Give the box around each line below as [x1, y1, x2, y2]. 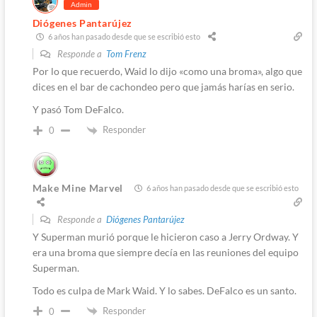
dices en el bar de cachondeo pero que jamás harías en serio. [32, 80, 294, 93]
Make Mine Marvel [32, 181, 123, 194]
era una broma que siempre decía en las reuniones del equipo [32, 246, 299, 258]
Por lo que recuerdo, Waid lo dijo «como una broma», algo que [32, 64, 302, 77]
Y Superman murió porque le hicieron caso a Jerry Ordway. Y [32, 230, 299, 243]
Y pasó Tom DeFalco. [32, 103, 124, 115]
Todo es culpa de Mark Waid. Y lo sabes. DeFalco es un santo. [32, 284, 296, 296]
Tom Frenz [105, 47, 146, 59]
